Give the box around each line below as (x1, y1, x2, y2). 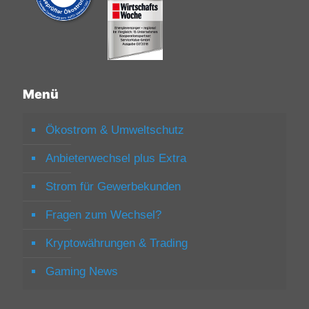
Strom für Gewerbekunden (46, 179, 181, 193)
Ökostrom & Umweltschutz (46, 123, 184, 137)
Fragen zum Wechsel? (46, 208, 161, 221)
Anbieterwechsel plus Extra (46, 151, 186, 165)
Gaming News (46, 264, 118, 278)
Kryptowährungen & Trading (46, 236, 188, 250)
